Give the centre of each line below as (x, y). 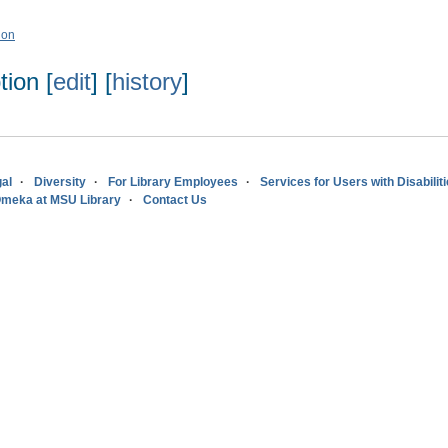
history (147, 81)
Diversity (60, 181)
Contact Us (175, 199)
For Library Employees (173, 181)
